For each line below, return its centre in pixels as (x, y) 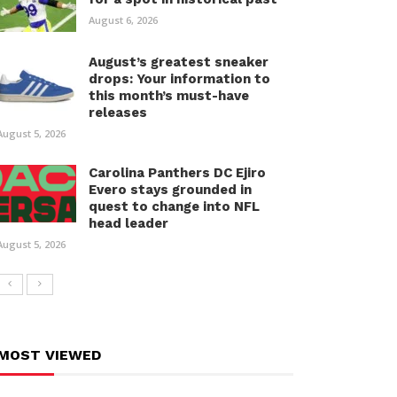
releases (118, 113)
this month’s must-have (169, 96)
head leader (128, 223)
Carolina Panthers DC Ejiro (177, 173)
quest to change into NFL (174, 206)
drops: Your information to (179, 79)
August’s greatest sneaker (179, 62)
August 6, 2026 (123, 20)
